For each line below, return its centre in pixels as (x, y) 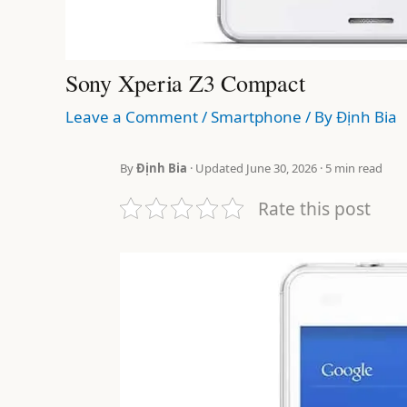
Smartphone (256, 116)
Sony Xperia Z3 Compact (185, 82)
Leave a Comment (132, 116)
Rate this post (314, 208)
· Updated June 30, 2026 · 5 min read (285, 168)
